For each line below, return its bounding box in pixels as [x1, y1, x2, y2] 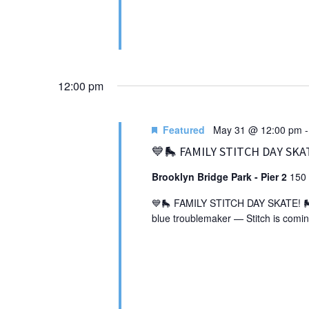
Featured [162, 122, 205, 137]
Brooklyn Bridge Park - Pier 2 [151, 169, 290, 183]
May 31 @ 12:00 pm [212, 122, 302, 137]
